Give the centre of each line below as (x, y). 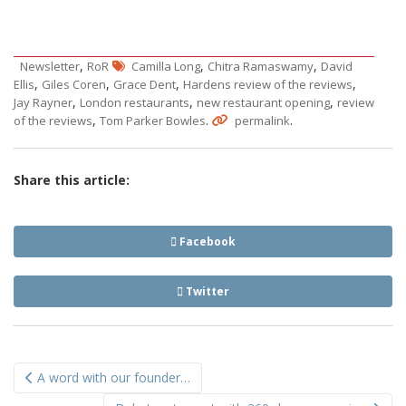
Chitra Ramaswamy (261, 67)
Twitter (206, 292)
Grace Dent (145, 85)
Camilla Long (166, 67)
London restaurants (135, 103)
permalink (262, 121)
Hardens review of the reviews (268, 85)
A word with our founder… (112, 378)
